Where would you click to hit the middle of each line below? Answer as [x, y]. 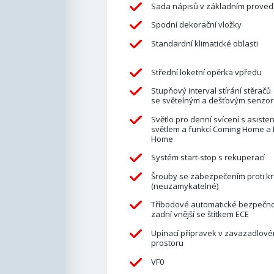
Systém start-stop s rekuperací [208, 157]
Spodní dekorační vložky [196, 25]
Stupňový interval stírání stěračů [211, 91]
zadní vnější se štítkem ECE [200, 214]
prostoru [167, 243]
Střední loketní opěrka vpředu [206, 72]
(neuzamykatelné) [184, 186]
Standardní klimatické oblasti [204, 43]
